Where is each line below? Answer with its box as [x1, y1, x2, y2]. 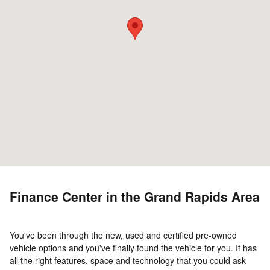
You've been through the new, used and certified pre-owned [10, 229, 237, 242]
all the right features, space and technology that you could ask [10, 254, 246, 267]
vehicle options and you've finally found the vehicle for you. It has [10, 242, 257, 254]
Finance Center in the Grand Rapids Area [10, 187, 260, 206]
